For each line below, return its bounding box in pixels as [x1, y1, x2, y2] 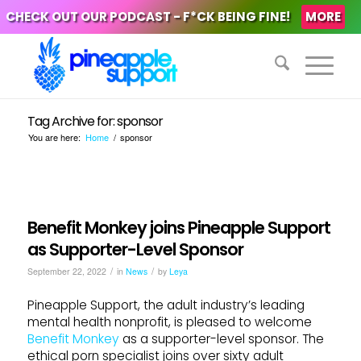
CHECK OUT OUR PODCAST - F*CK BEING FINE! [5, 8, 290, 25]
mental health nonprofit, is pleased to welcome [27, 313, 312, 331]
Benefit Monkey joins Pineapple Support [27, 216, 330, 239]
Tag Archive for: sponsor [27, 112, 163, 131]
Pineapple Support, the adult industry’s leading [27, 297, 305, 314]
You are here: [27, 131, 81, 143]
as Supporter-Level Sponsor [27, 238, 243, 261]
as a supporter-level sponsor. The [118, 330, 324, 348]
